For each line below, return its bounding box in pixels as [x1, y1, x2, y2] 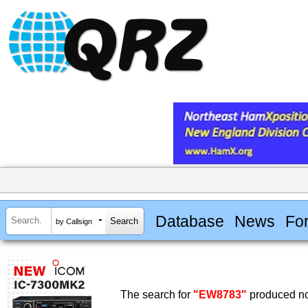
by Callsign [56, 217, 92, 225]
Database [155, 212, 224, 230]
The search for [120, 289, 193, 301]
